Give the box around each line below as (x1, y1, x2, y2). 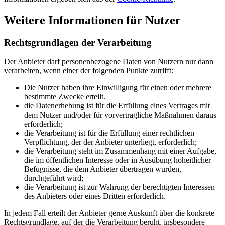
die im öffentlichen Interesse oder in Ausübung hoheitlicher (24, 156, 211, 165)
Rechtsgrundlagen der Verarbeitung (4, 37, 152, 48)
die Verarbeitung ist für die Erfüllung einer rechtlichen (24, 129, 194, 138)
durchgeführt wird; (24, 174, 83, 183)
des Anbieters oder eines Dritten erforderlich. (24, 192, 166, 201)
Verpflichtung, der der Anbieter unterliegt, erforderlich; (24, 138, 197, 147)
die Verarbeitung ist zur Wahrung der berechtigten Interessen (24, 183, 215, 192)
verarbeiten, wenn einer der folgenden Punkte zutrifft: (4, 66, 173, 75)
